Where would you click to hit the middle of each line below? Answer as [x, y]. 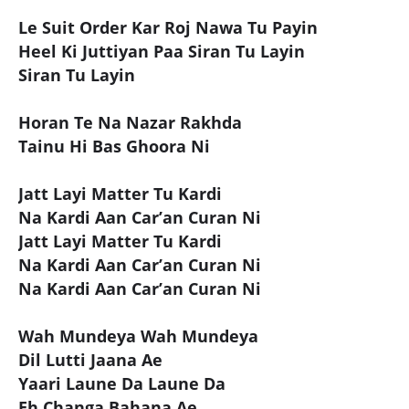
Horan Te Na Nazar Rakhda [130, 122]
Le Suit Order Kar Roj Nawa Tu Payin [168, 27]
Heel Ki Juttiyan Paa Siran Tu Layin [162, 51]
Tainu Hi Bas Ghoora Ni [114, 146]
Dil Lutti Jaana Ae [90, 359]
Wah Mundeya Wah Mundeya [138, 336]
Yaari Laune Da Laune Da [122, 383]
